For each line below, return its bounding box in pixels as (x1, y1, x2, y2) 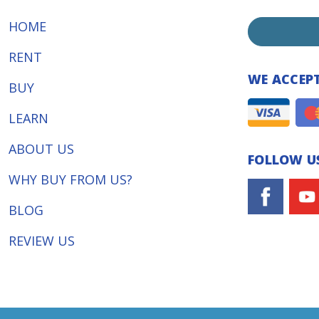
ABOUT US (9, 140, 74, 158)
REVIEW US (9, 232, 75, 250)
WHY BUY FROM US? (9, 171, 132, 189)
